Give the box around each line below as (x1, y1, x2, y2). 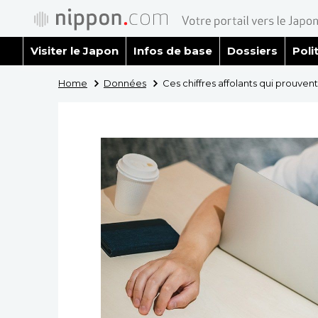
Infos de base (133, 44, 212, 57)
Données (103, 77, 146, 89)
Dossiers (226, 44, 278, 57)
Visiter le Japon (31, 44, 119, 57)
